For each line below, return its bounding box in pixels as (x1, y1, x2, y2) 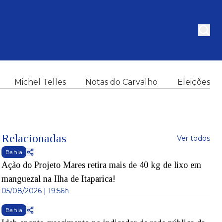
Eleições (177, 77, 210, 87)
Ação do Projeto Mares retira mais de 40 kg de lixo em (1, 160, 201, 170)
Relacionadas (1, 132, 66, 145)
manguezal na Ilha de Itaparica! (1, 174, 115, 184)
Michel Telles (14, 77, 66, 87)
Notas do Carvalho (85, 77, 158, 87)
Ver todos (176, 134, 210, 143)
